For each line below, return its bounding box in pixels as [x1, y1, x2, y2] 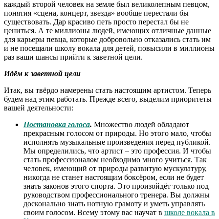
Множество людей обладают [92, 120, 189, 129]
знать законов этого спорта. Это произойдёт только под [23, 181, 209, 190]
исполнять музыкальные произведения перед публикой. [23, 137, 211, 146]
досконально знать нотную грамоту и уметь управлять [23, 199, 205, 208]
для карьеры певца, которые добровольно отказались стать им [4, 35, 211, 44]
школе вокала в [164, 208, 215, 217]
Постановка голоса [23, 120, 90, 129]
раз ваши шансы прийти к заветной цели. [4, 52, 143, 61]
